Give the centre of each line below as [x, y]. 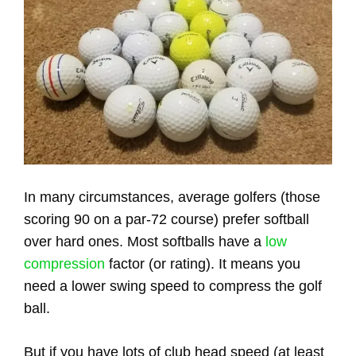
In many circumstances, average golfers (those [172, 197]
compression [64, 263]
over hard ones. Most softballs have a [145, 241]
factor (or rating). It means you [203, 263]
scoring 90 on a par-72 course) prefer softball [166, 219]
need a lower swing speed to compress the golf [173, 286]
